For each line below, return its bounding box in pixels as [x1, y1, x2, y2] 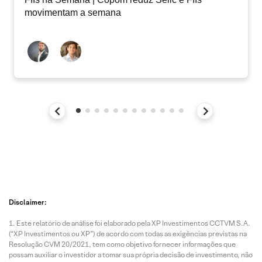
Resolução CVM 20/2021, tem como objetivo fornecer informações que [9, 240, 236, 249]
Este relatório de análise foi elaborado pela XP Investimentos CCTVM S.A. [16, 219, 250, 227]
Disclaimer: [9, 198, 47, 206]
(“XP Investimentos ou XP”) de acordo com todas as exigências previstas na [9, 229, 247, 238]
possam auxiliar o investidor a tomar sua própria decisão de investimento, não [9, 250, 253, 259]
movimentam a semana [25, 8, 121, 18]
